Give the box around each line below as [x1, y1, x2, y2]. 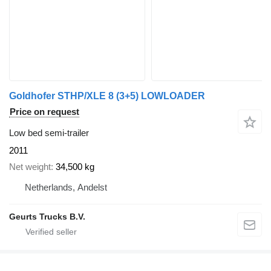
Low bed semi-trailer [9, 128, 89, 139]
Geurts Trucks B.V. [9, 211, 85, 221]
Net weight [9, 161, 51, 172]
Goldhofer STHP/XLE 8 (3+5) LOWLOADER [9, 91, 205, 102]
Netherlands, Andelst [25, 181, 107, 192]
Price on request [10, 106, 79, 117]
